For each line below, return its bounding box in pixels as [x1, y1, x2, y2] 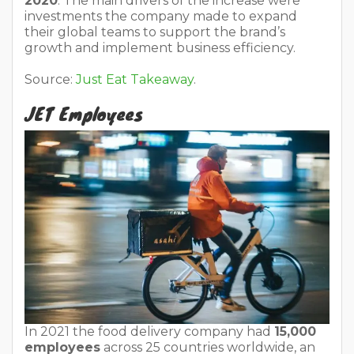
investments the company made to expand [24, 8, 297, 24]
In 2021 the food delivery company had [24, 324, 274, 340]
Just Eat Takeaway [76, 71, 194, 87]
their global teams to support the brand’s [24, 24, 285, 40]
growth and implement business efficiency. [24, 40, 299, 55]
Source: [24, 71, 76, 87]
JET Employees [24, 99, 143, 126]
